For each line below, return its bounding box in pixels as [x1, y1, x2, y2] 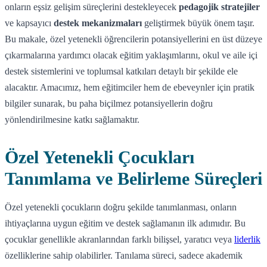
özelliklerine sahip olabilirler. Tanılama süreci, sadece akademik [5, 250, 243, 260]
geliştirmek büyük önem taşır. [142, 17, 254, 28]
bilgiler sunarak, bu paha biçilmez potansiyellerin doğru [5, 98, 213, 108]
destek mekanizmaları [54, 17, 142, 28]
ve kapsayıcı [5, 17, 54, 28]
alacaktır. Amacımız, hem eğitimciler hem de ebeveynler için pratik [5, 82, 254, 92]
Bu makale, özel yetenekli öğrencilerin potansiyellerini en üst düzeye [5, 33, 262, 44]
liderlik [234, 234, 260, 244]
